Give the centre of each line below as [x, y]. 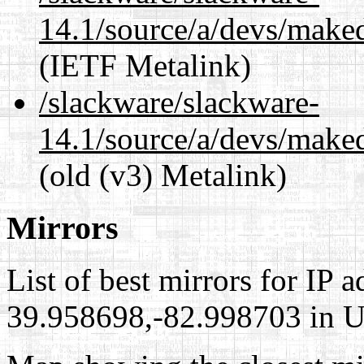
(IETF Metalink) [145, 65]
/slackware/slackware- [179, 102]
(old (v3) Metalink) [163, 175]
